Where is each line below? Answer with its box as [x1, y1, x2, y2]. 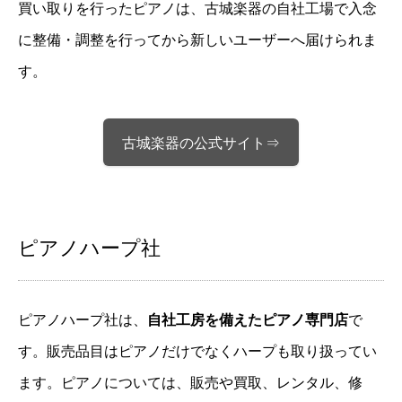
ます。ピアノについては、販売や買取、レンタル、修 [18, 375, 363, 391]
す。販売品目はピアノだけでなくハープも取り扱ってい [18, 344, 377, 360]
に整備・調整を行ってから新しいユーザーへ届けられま [18, 31, 377, 48]
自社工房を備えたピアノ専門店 [147, 312, 348, 328]
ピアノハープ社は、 [18, 312, 147, 328]
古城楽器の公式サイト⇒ [122, 135, 280, 151]
